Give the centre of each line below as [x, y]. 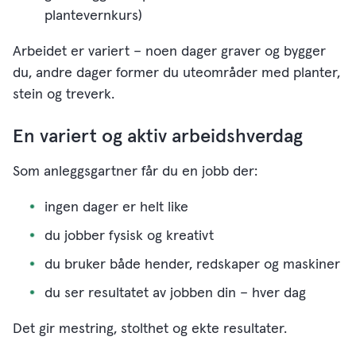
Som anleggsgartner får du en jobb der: [135, 172]
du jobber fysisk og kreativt [129, 236]
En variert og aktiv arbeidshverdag [158, 137]
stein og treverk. [64, 95]
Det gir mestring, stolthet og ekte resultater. [150, 329]
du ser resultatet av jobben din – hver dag [175, 294]
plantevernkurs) [93, 16]
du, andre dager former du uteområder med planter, [176, 74]
